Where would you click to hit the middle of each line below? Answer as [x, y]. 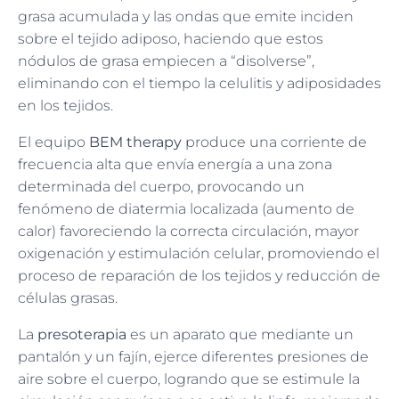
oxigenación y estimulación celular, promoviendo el [199, 254]
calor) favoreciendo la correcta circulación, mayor [188, 232]
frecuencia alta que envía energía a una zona [175, 165]
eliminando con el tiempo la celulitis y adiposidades [199, 84]
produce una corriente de [274, 142]
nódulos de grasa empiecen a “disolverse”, [166, 61]
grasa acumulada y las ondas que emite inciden [186, 17]
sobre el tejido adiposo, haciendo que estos [171, 39]
